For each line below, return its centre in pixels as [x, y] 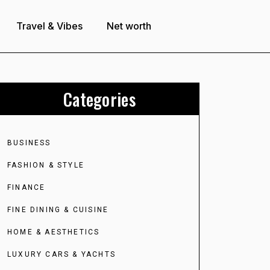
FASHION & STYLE [46, 165]
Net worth [129, 26]
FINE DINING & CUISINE [58, 209]
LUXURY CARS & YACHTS [61, 254]
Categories [99, 99]
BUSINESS [29, 143]
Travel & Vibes [50, 26]
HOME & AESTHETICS [54, 232]
